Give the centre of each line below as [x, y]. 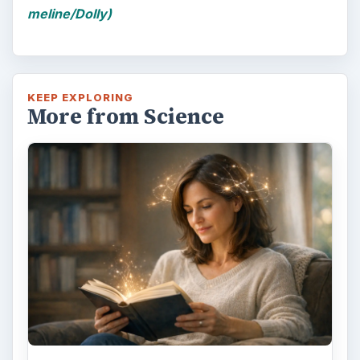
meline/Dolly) [69, 13]
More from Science [125, 116]
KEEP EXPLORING [80, 97]
